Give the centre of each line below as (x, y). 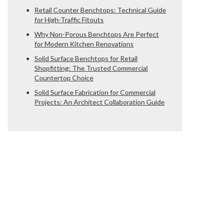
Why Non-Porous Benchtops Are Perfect (97, 34)
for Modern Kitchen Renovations (84, 44)
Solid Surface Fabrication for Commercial (95, 92)
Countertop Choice (64, 78)
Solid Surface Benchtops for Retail (86, 58)
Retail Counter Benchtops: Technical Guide (100, 10)
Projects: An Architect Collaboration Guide (100, 102)
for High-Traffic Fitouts (69, 20)
